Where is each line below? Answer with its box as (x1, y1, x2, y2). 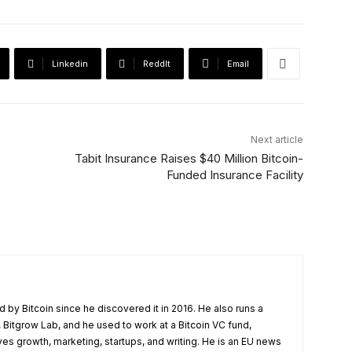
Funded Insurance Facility (166, 167, 303, 183)
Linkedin (52, 58, 88, 70)
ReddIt (143, 58, 170, 70)
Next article (250, 134, 303, 146)
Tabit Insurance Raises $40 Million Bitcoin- (74, 151, 303, 167)
